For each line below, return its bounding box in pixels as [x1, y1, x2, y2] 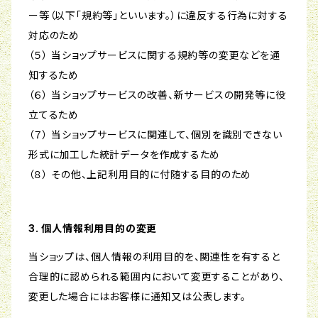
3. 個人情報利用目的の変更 [28, 222, 158, 235]
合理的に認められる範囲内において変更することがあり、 [28, 270, 285, 283]
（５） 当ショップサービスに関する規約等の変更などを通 [28, 49, 280, 62]
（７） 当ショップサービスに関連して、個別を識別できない [28, 128, 283, 141]
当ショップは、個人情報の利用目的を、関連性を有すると [28, 251, 280, 263]
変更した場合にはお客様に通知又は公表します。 [28, 290, 246, 303]
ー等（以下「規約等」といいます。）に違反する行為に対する [28, 9, 288, 22]
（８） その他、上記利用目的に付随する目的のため [28, 168, 252, 181]
